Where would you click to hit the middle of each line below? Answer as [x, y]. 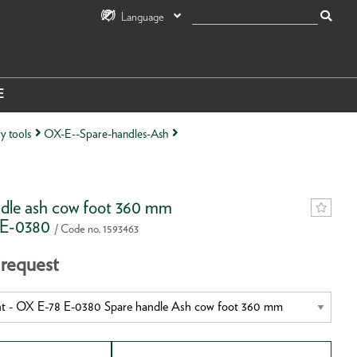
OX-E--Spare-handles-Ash [106, 133]
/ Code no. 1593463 [96, 228]
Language [142, 16]
